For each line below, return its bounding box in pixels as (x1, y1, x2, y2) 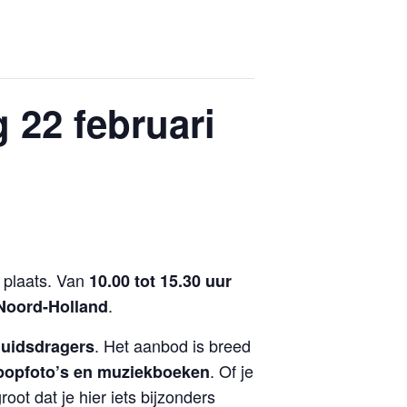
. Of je (210, 359, 253, 382)
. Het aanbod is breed (94, 333, 251, 357)
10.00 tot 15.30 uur (89, 269, 232, 293)
